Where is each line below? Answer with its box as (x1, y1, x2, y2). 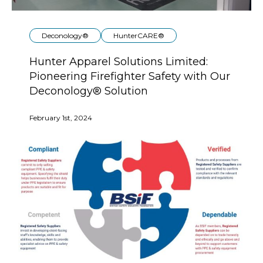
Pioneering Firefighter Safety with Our (29, 69, 230, 83)
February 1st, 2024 (29, 113, 92, 122)
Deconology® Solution (29, 84, 148, 97)
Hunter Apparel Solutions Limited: (29, 55, 208, 68)
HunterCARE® (113, 31, 164, 40)
